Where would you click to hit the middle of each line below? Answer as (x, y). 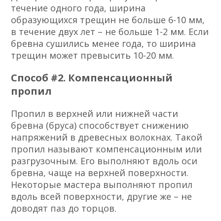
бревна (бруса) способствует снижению (100, 126)
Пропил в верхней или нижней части (95, 114)
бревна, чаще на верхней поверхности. (100, 173)
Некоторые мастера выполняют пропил (102, 185)
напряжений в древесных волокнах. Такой (107, 137)
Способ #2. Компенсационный (92, 78)
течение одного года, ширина (78, 8)
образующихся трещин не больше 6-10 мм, (108, 20)
